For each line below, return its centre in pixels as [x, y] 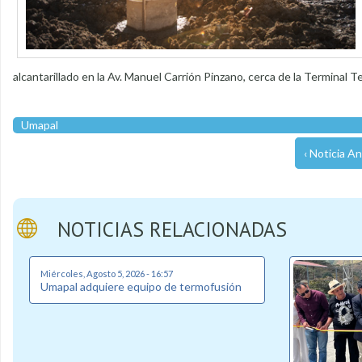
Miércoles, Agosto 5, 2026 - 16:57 [107, 273]
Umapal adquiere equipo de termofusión [141, 286]
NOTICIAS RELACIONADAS [172, 229]
